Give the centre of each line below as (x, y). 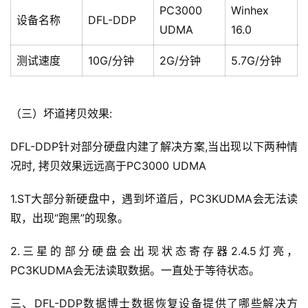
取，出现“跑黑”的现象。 (69, 218)
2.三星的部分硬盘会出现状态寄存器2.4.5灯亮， (154, 251)
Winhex (250, 11)
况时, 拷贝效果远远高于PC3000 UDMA (108, 166)
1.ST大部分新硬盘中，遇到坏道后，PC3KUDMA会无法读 (154, 199)
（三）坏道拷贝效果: (61, 114)
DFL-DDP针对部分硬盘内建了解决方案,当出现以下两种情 (154, 147)
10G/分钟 (111, 61)
